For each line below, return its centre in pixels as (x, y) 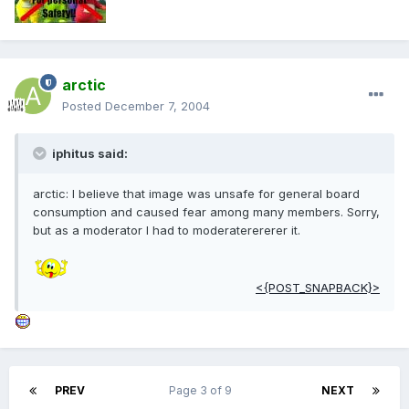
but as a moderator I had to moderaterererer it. (167, 231)
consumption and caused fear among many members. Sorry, (206, 212)
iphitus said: (89, 154)
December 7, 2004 (157, 106)
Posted (84, 106)
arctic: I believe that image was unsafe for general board (196, 194)
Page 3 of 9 (203, 391)
